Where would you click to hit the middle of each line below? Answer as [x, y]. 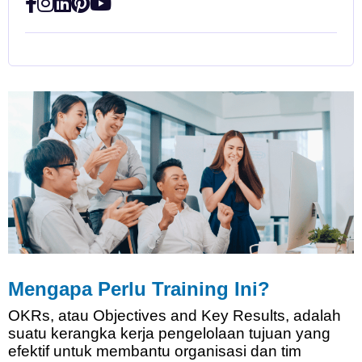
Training [190, 289]
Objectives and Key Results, [191, 316]
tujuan [270, 334]
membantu [133, 351]
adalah [317, 316]
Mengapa [50, 289]
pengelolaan [201, 334]
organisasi [210, 351]
